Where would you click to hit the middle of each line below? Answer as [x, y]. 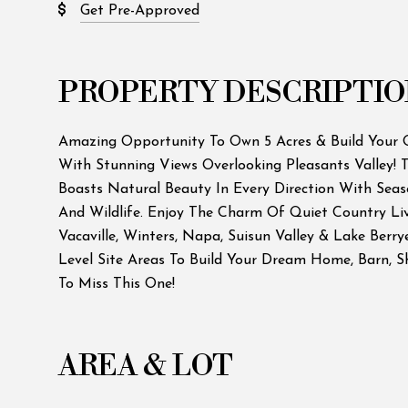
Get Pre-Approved [140, 11]
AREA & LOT [146, 366]
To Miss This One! [117, 284]
